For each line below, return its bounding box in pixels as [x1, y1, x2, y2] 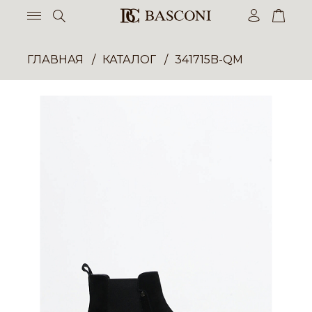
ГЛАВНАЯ [27, 53, 84, 66]
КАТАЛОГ [102, 53, 156, 66]
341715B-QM [175, 53, 243, 66]
